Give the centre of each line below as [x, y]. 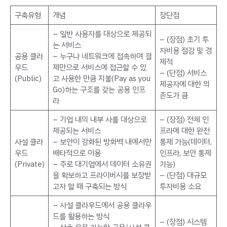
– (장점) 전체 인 [184, 119]
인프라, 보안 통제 [185, 153]
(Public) [28, 78]
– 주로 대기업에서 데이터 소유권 [102, 164]
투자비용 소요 [180, 186]
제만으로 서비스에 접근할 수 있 [99, 67]
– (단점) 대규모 [183, 175]
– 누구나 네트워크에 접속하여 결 [102, 56]
